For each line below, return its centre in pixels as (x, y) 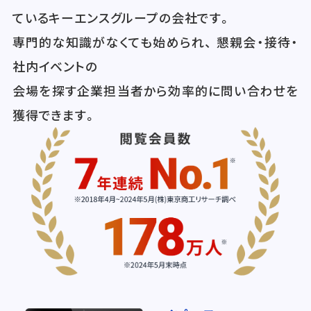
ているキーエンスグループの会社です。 (122, 17)
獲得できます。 (54, 114)
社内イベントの (55, 66)
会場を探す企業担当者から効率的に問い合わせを (155, 90)
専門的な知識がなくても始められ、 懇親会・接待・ (155, 41)
